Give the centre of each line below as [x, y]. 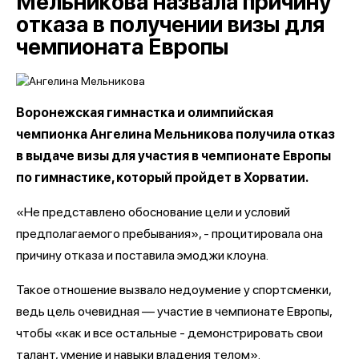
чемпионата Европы [122, 47]
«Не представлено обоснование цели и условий [153, 212]
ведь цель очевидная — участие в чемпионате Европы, [174, 311]
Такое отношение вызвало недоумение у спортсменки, [173, 290]
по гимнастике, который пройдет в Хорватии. [162, 177]
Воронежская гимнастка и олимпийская [145, 113]
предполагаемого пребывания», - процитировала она [169, 234]
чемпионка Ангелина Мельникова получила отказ [175, 134]
